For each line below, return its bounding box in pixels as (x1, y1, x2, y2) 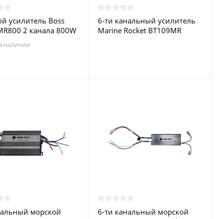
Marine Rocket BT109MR (97, 25, 181, 35)
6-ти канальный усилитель (97, 16, 196, 25)
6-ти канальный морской (97, 207, 189, 217)
